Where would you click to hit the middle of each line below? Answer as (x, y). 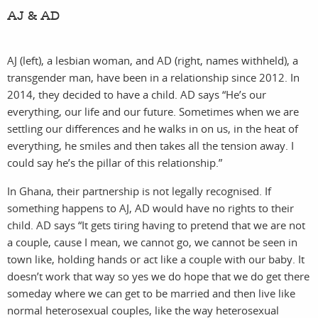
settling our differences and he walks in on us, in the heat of (153, 129)
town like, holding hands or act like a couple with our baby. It (156, 259)
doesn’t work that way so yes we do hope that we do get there (158, 276)
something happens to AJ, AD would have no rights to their (150, 208)
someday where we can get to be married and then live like (151, 294)
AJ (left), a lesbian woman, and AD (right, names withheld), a (153, 61)
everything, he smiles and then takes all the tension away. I (150, 146)
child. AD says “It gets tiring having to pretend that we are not (156, 225)
